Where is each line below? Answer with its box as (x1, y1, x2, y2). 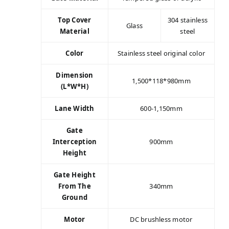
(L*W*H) (61, 81, 88, 91)
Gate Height (54, 170, 96, 179)
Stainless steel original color (117, 48, 205, 58)
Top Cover (58, 15, 91, 25)
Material (60, 26, 89, 36)
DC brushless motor (130, 214, 193, 224)
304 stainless (167, 15, 208, 25)
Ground (61, 192, 88, 202)
